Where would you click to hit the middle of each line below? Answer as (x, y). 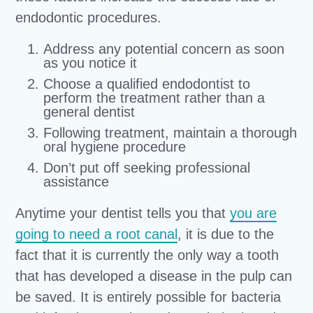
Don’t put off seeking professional (147, 168)
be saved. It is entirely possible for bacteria (148, 297)
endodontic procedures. (89, 17)
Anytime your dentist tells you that (123, 213)
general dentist (89, 112)
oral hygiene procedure (115, 147)
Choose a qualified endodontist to (147, 84)
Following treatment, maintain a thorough (170, 133)
